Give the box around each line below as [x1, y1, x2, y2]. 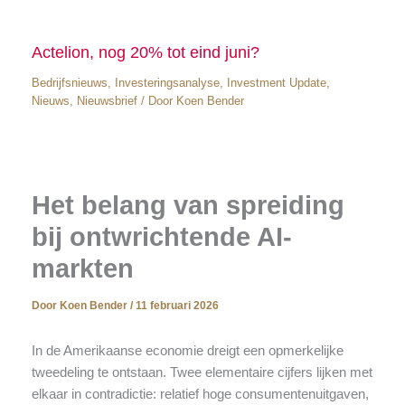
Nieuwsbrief [76, 94, 137, 108]
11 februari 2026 [135, 298, 219, 312]
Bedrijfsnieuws [31, 76, 108, 90]
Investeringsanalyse [114, 76, 220, 90]
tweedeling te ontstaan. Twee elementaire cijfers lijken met [31, 364, 372, 380]
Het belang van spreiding [31, 190, 344, 220]
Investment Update [226, 76, 326, 90]
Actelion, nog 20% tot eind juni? [31, 42, 259, 62]
